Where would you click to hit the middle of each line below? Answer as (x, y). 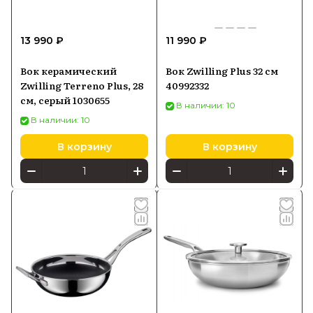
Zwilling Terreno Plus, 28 (82, 85)
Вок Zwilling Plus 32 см (222, 71)
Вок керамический (68, 71)
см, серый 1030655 (65, 100)
